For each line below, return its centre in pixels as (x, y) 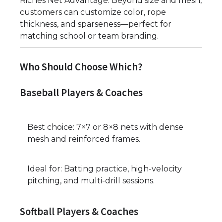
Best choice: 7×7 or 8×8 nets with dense (105, 127)
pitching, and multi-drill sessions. (91, 180)
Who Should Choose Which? (81, 67)
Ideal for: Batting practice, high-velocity (105, 168)
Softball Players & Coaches (79, 212)
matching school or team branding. (89, 36)
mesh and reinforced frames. (84, 139)
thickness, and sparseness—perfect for (96, 24)
